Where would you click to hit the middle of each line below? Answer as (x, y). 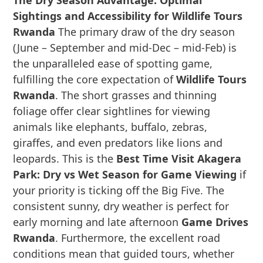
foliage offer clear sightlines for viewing (112, 111)
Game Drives (215, 222)
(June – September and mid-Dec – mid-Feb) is (125, 48)
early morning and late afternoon (97, 222)
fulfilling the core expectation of (95, 79)
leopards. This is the (65, 159)
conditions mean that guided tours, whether (124, 254)
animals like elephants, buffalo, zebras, (110, 127)
